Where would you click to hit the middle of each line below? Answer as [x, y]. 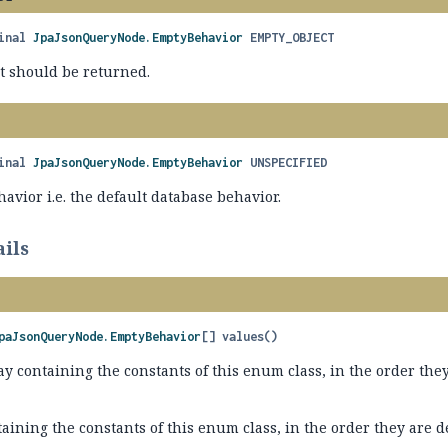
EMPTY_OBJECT [292, 37]
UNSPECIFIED [289, 162]
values [243, 336]
